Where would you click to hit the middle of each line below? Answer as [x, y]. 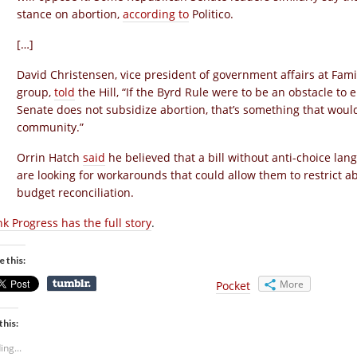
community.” [50, 127]
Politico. [211, 14]
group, [35, 92]
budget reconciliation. [75, 192]
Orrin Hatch [50, 157]
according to [156, 14]
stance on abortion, [70, 14]
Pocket [233, 286]
